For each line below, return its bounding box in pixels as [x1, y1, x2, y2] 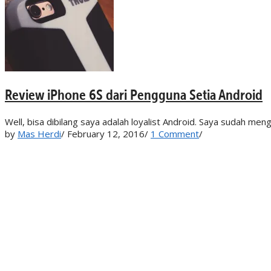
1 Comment [151, 127, 199, 140]
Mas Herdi [18, 127, 61, 140]
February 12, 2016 [67, 127, 145, 140]
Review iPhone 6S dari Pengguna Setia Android [5, 85, 263, 103]
